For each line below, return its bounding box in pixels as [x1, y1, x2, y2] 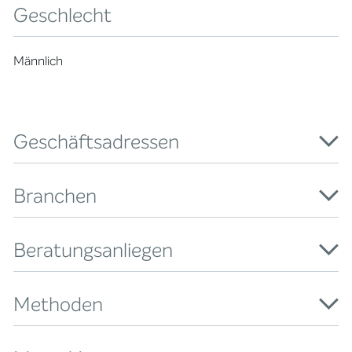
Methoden [13, 291, 104, 317]
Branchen [13, 182, 97, 209]
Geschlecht [13, 2, 112, 28]
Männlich [13, 52, 64, 69]
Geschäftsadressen [13, 128, 180, 155]
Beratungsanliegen [13, 236, 174, 263]
